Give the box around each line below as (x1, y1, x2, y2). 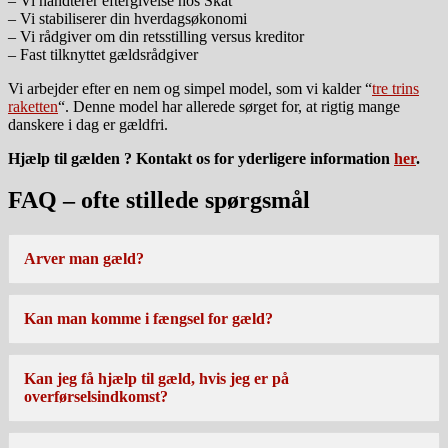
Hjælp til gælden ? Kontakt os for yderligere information (8, 149, 394, 167)
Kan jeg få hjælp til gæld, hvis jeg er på (24, 370, 289, 388)
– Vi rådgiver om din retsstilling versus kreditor (8, 27, 304, 45)
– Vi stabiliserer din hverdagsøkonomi (8, 9, 247, 27)
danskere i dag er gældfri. (8, 115, 168, 133)
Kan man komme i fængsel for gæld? (24, 310, 273, 328)
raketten (8, 97, 58, 115)
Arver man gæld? (24, 250, 144, 268)
